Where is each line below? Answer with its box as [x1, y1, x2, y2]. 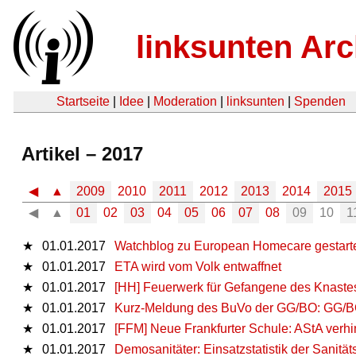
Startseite [56, 95, 110, 108]
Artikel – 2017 [21, 142, 143, 164]
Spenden [294, 95, 346, 108]
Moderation [153, 95, 217, 108]
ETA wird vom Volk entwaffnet [114, 259, 281, 273]
